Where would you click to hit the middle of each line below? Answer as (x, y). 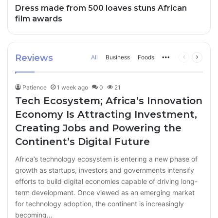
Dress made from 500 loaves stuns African (101, 8)
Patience (35, 87)
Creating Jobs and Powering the (99, 128)
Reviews (34, 58)
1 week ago (73, 87)
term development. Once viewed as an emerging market (105, 192)
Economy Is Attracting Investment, (106, 114)
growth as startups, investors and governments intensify (105, 170)
